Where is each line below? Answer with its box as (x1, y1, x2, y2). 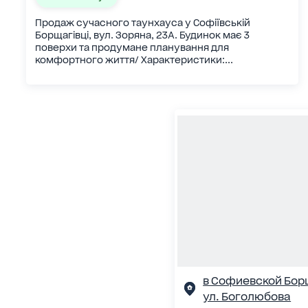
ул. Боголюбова (203, 289, 291, 303)
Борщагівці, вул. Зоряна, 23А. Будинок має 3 (35, 30, 250, 41)
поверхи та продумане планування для (35, 42, 230, 54)
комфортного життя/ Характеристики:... (35, 54, 234, 66)
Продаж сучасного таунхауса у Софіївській (35, 17, 251, 29)
